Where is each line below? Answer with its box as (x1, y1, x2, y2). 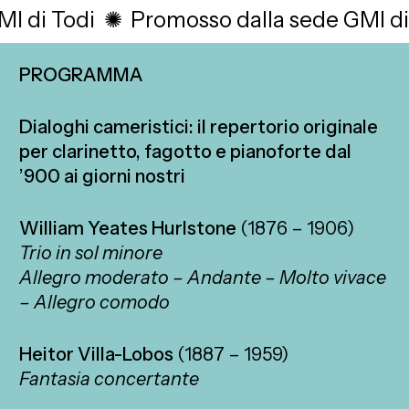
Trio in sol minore (19, 242, 163, 265)
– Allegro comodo (19, 291, 171, 314)
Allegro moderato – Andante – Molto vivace (19, 267, 387, 289)
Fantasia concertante (19, 368, 200, 391)
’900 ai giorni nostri (19, 165, 186, 188)
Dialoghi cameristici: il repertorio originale (19, 116, 379, 139)
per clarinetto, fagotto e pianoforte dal (19, 141, 352, 163)
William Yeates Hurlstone (19, 217, 237, 240)
